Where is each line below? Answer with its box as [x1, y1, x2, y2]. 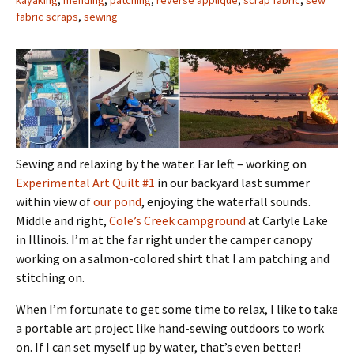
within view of [16, 194, 93, 210]
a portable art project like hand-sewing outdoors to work [16, 320, 324, 337]
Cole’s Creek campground [107, 213, 246, 229]
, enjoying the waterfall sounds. [141, 194, 311, 210]
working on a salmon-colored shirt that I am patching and [16, 250, 330, 267]
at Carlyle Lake [246, 213, 328, 229]
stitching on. [16, 269, 85, 286]
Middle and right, [16, 213, 107, 229]
